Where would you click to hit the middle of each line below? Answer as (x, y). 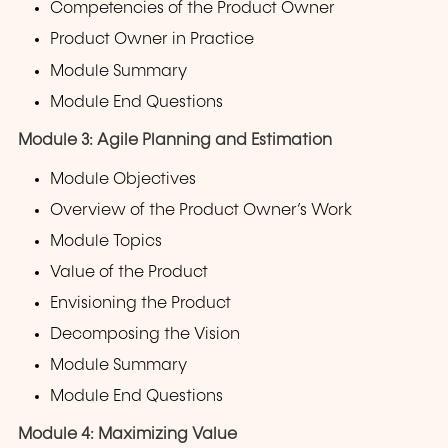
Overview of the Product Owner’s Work (201, 210)
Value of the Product (129, 273)
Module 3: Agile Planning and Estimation (175, 140)
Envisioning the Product (141, 304)
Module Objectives (123, 179)
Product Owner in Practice (152, 40)
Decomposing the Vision (145, 335)
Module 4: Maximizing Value (127, 435)
